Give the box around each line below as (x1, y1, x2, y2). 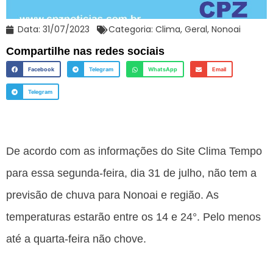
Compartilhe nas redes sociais (6, 45, 165, 58)
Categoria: (108, 23, 155, 36)
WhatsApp (147, 66, 177, 73)
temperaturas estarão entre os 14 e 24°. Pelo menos (6, 210, 261, 223)
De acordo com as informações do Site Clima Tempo (6, 144, 262, 157)
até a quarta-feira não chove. (6, 232, 146, 245)
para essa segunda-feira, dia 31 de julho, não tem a (6, 166, 257, 179)
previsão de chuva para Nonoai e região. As (6, 188, 219, 201)
